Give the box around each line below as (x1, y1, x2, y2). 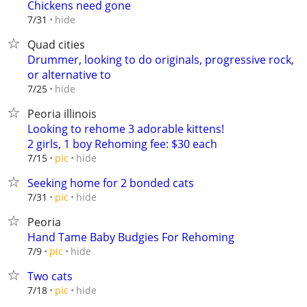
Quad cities (27, 37, 85, 52)
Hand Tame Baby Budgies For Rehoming (27, 230, 234, 245)
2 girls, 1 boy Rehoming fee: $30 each (27, 136, 217, 151)
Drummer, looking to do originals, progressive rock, (27, 52, 294, 67)
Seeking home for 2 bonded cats (27, 175, 194, 191)
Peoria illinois (27, 106, 97, 121)
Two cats (27, 269, 73, 284)
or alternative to (27, 67, 111, 82)
